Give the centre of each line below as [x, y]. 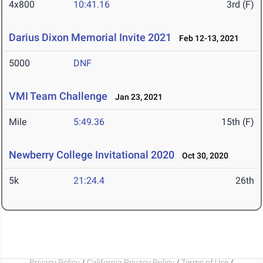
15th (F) [238, 122]
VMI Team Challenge [58, 96]
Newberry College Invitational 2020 [92, 155]
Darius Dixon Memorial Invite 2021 [90, 38]
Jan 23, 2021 [136, 97]
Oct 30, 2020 [203, 156]
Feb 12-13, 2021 [206, 38]
